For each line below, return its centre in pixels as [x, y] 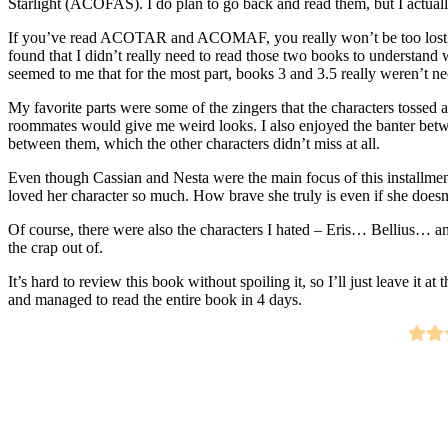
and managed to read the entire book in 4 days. [155, 299]
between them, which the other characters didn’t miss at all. [194, 143]
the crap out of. [55, 247]
